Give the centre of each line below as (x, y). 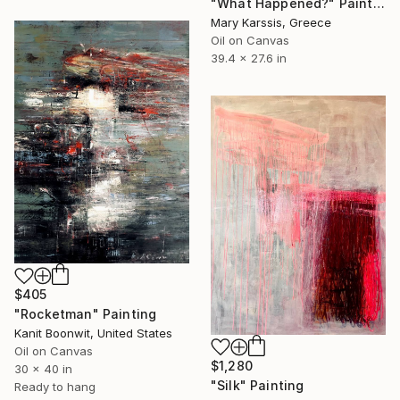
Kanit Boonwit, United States (93, 333)
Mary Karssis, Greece (271, 22)
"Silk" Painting (258, 385)
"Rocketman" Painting (86, 314)
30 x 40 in (43, 369)
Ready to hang (55, 387)
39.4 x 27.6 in (249, 58)
